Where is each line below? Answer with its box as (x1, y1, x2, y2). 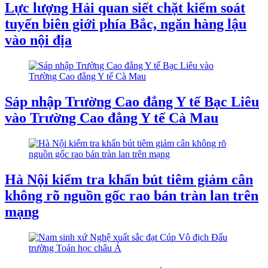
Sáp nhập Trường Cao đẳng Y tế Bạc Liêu (5, 94, 259, 110)
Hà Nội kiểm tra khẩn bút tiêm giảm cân (5, 171, 253, 187)
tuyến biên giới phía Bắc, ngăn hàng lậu (5, 16, 246, 32)
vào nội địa (5, 32, 72, 48)
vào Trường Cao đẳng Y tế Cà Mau (5, 110, 218, 126)
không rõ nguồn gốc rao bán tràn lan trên (5, 187, 258, 203)
